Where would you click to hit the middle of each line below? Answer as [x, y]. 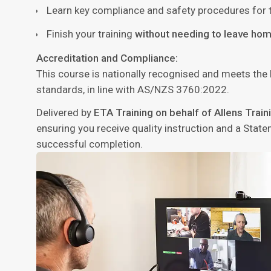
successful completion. [90, 144]
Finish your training [91, 34]
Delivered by [65, 113]
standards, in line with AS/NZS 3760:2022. [133, 90]
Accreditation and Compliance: [107, 58]
